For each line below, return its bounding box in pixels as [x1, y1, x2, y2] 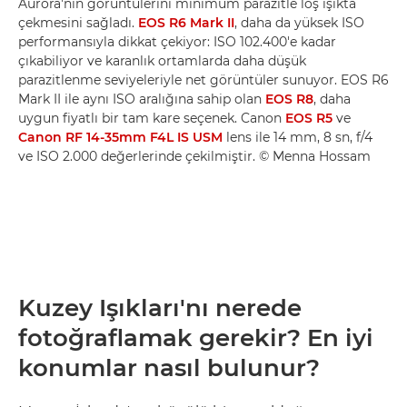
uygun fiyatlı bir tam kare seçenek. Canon [18, 110, 285, 126]
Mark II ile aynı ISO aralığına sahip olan [18, 91, 265, 107]
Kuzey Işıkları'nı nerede [18, 293, 302, 323]
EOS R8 [265, 91, 313, 107]
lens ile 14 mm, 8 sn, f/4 [223, 129, 372, 145]
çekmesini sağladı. [18, 15, 138, 31]
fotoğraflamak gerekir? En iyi [18, 323, 373, 352]
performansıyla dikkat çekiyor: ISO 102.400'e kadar [18, 34, 336, 50]
